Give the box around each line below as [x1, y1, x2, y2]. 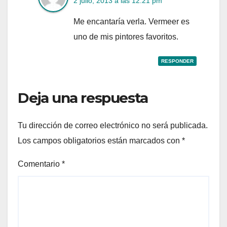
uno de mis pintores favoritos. [73, 32, 178, 41]
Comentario [18, 160, 62, 169]
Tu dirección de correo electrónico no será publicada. [18, 121, 208, 130]
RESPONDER [161, 58, 194, 64]
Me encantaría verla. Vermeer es [73, 17, 190, 26]
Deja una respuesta [18, 89, 148, 106]
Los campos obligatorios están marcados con [18, 136, 182, 145]
